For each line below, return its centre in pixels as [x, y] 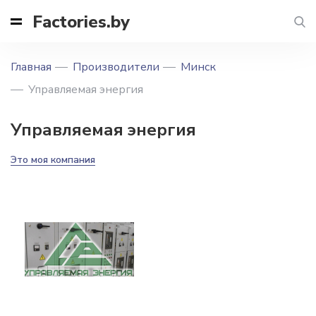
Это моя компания [53, 160]
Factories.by [81, 22]
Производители [116, 67]
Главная [31, 67]
